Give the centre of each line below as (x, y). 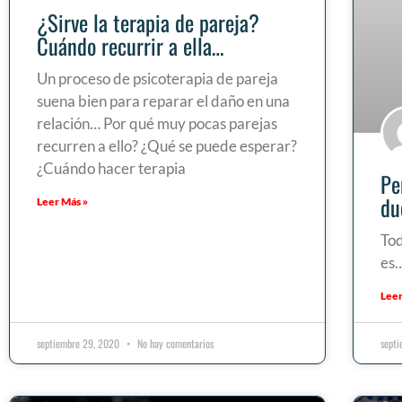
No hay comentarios (174, 344)
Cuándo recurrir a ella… (131, 45)
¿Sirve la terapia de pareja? (148, 22)
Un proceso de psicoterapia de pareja (157, 78)
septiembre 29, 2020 (79, 344)
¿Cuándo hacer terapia (111, 168)
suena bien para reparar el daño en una (163, 100)
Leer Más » (62, 201)
